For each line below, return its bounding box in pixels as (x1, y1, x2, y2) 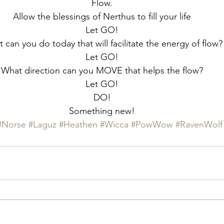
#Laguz (28, 119, 56, 130)
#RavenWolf (175, 119, 222, 130)
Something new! (69, 105, 135, 117)
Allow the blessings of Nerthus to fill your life (13, 11, 191, 22)
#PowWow (131, 119, 173, 130)
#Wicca (100, 119, 128, 130)
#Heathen (59, 119, 97, 130)
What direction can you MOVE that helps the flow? (1, 65, 203, 76)
